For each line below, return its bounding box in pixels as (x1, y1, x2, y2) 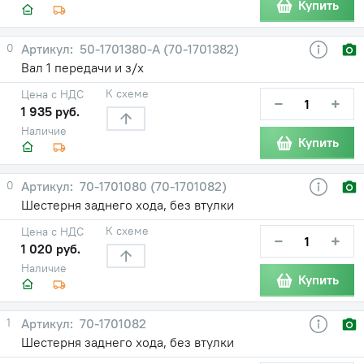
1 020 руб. (21, 240, 80, 257)
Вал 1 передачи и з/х (21, 58, 144, 76)
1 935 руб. (21, 102, 80, 119)
